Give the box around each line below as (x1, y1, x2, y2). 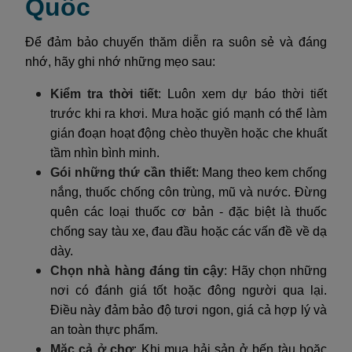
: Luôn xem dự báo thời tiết (157, 86, 328, 101)
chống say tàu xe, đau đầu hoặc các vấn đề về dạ (50, 224, 327, 238)
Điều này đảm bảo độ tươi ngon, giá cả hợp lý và (50, 302, 327, 317)
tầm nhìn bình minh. (50, 145, 159, 159)
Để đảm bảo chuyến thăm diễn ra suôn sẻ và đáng (25, 35, 327, 49)
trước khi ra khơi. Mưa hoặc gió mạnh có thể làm (50, 106, 327, 120)
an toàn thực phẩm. (50, 322, 158, 336)
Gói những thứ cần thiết (50, 165, 196, 179)
